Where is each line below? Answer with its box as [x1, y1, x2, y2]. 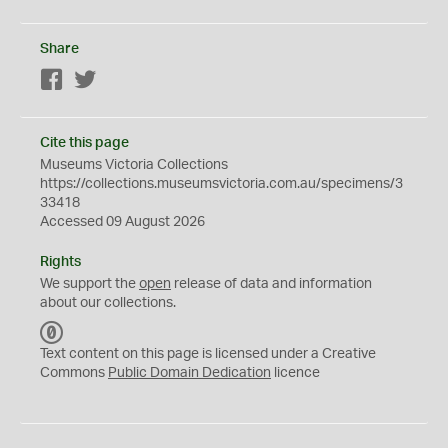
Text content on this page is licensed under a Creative [40, 347, 376, 361]
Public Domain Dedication [108, 366, 271, 380]
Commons [40, 366, 108, 380]
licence [271, 366, 320, 380]
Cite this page [40, 136, 129, 150]
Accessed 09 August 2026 [40, 215, 205, 229]
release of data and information [171, 277, 372, 291]
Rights [40, 255, 81, 269]
